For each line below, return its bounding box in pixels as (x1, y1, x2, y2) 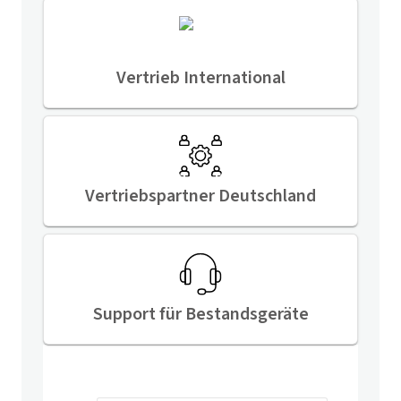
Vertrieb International (115, 65, 286, 90)
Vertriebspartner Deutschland (85, 183, 316, 209)
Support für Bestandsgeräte (92, 302, 309, 327)
